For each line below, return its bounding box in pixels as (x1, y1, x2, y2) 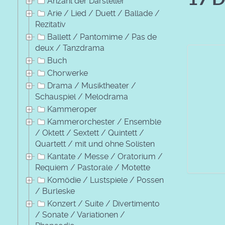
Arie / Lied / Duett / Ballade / (47, 9, 160, 18)
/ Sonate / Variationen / (35, 210, 125, 219)
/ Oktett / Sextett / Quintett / (35, 128, 144, 138)
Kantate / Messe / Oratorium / (47, 152, 163, 161)
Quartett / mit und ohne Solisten (35, 139, 155, 149)
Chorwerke (47, 68, 88, 78)
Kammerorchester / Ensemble (47, 117, 161, 127)
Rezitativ (35, 20, 66, 29)
